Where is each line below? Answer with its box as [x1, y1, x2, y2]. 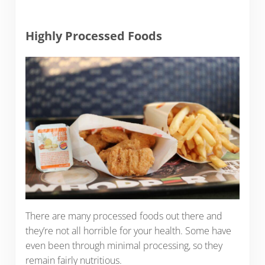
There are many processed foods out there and [25, 209, 222, 223]
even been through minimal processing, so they [25, 239, 222, 253]
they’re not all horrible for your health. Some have [25, 224, 231, 238]
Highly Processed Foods [25, 27, 162, 44]
